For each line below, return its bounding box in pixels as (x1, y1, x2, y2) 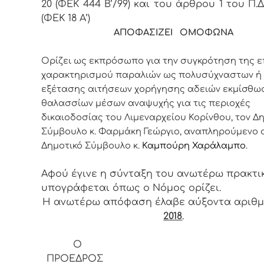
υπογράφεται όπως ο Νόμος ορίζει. (41, 182, 221, 193)
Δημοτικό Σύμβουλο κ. (41, 140, 142, 150)
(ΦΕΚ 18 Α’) (41, 12, 93, 24)
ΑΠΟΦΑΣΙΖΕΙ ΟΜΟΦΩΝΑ (114, 27, 234, 37)
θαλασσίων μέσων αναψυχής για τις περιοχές (41, 98, 250, 108)
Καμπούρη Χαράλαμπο (142, 140, 246, 150)
